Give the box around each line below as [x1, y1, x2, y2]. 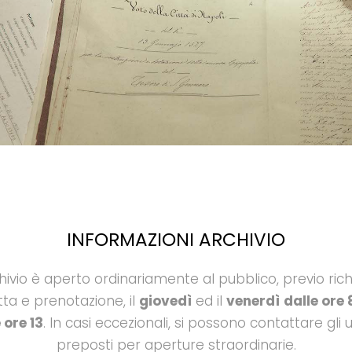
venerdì [225, 291, 280, 310]
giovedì [138, 291, 192, 310]
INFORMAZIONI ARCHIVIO [67, 226, 285, 252]
